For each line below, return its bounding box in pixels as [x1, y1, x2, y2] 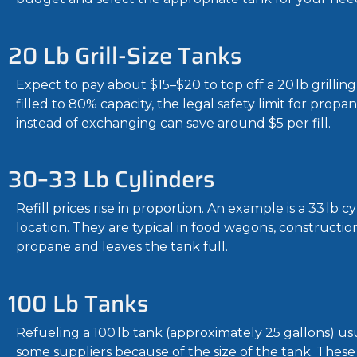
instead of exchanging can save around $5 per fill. [16, 115, 331, 131]
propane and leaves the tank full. [16, 239, 228, 255]
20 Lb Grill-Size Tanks [8, 37, 241, 74]
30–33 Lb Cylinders [8, 161, 214, 198]
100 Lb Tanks [8, 284, 148, 322]
